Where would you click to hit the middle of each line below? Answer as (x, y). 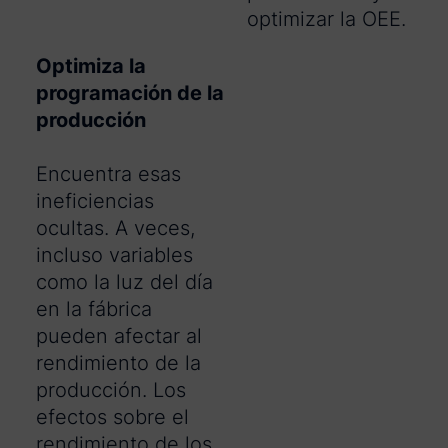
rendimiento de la (118, 363)
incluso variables (114, 255)
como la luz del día (124, 282)
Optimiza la (91, 66)
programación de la (130, 93)
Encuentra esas (108, 174)
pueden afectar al (119, 336)
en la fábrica (94, 309)
